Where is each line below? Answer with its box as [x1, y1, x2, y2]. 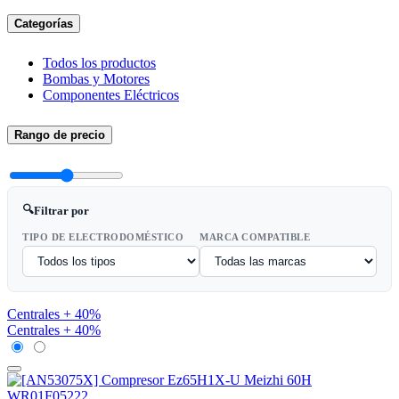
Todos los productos [43, 54, 156, 70]
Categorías [14, 16, 73, 30]
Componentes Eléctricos [43, 86, 179, 102]
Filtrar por [34, 203, 89, 217]
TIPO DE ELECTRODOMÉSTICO [22, 231, 183, 242]
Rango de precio [14, 127, 105, 142]
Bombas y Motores [43, 70, 150, 86]
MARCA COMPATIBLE [199, 231, 310, 242]
